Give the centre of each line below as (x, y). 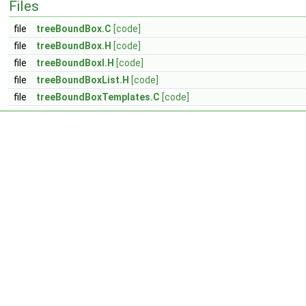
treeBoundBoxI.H (75, 63)
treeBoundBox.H (74, 46)
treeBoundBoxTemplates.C (98, 97)
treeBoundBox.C (74, 29)
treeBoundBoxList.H (83, 80)
